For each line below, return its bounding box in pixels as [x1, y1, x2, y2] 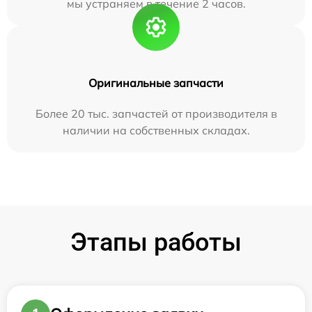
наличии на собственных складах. [62, 123, 250, 138]
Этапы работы [70, 228, 242, 258]
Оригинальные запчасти [88, 76, 224, 91]
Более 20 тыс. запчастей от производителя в [35, 107, 277, 121]
